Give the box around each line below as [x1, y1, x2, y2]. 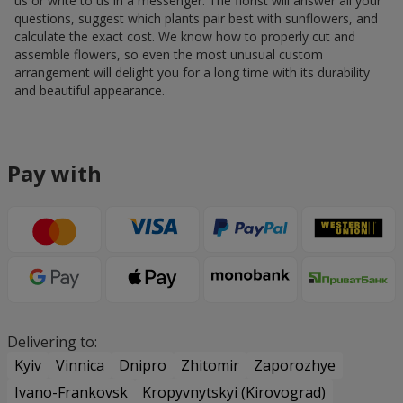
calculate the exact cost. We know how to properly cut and [14, 28, 355, 46]
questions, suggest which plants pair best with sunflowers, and [14, 10, 378, 28]
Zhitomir [181, 355, 239, 376]
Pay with [7, 158, 102, 189]
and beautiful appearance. [14, 82, 165, 100]
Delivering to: [7, 332, 97, 353]
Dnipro [119, 355, 166, 376]
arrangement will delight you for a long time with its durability [14, 64, 370, 82]
